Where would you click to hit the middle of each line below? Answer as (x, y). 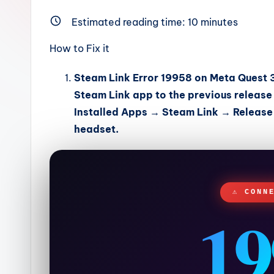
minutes (218, 22)
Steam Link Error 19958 (133, 78)
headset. (98, 129)
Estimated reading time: (130, 22)
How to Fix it (80, 48)
